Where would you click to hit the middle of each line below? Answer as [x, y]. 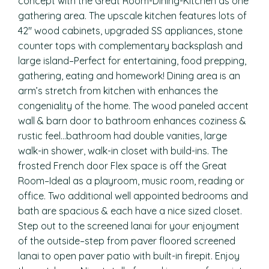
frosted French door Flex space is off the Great [122, 166]
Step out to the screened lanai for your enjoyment [129, 226]
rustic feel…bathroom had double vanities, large [122, 136]
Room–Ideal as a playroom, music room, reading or [131, 181]
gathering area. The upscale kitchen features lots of [132, 16]
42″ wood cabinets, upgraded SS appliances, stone [130, 31]
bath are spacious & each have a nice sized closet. [130, 211]
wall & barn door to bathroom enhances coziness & [132, 121]
